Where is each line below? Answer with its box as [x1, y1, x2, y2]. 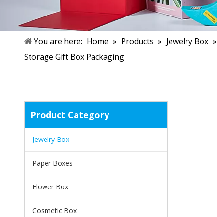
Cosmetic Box [32, 205, 77, 215]
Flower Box [32, 182, 68, 191]
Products [121, 35, 154, 46]
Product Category [31, 108, 109, 121]
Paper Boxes [32, 158, 73, 168]
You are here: [34, 35, 82, 46]
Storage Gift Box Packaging [24, 51, 124, 62]
